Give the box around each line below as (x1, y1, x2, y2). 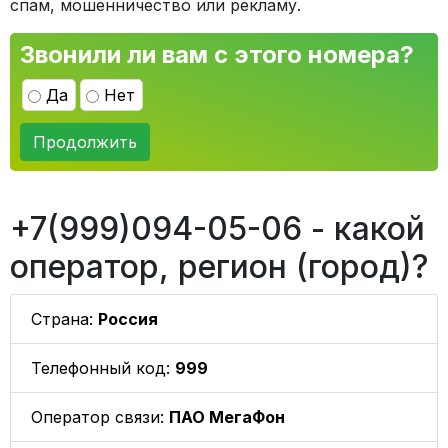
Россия (98, 309, 158, 329)
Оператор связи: (31, 407, 169, 427)
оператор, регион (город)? (10, 247, 429, 286)
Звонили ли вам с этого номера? (20, 40, 414, 69)
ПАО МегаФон (169, 407, 285, 427)
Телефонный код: (31, 358, 175, 378)
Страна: (31, 309, 98, 329)
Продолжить (33, 132, 137, 152)
